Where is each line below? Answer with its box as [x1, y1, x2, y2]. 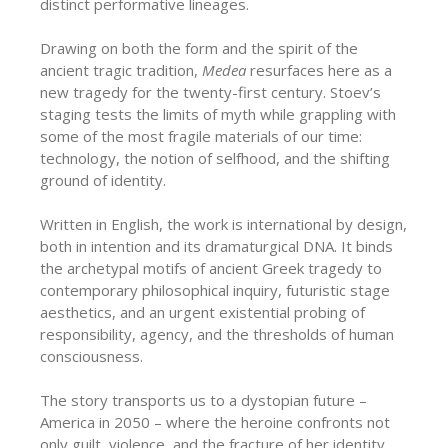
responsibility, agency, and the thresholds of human [40, 323, 394, 344]
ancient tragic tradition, [40, 59, 202, 80]
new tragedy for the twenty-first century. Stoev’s [40, 81, 381, 102]
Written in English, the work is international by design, [40, 213, 407, 234]
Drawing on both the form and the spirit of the [40, 37, 358, 58]
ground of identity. [40, 169, 166, 190]
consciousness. [40, 345, 143, 366]
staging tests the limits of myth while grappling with [40, 103, 396, 124]
